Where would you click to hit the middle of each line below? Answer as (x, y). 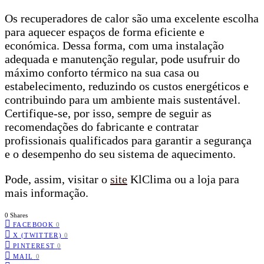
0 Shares (16, 215)
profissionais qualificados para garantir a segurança (128, 141)
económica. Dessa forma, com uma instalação (114, 46)
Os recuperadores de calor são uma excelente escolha (132, 19)
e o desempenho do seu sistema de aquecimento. (120, 154)
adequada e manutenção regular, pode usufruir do (122, 59)
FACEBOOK (33, 225)
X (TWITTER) (38, 235)
